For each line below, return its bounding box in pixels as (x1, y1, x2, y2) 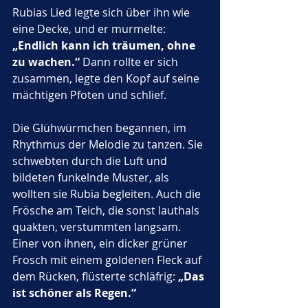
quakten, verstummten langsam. (12, 219, 184, 234)
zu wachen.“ (12, 54, 80, 69)
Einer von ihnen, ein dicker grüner (12, 236, 190, 251)
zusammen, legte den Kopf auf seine (12, 71, 202, 86)
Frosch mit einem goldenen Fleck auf (12, 252, 204, 267)
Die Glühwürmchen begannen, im (12, 120, 189, 135)
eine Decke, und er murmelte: (12, 21, 168, 36)
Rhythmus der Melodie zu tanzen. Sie (12, 137, 206, 152)
